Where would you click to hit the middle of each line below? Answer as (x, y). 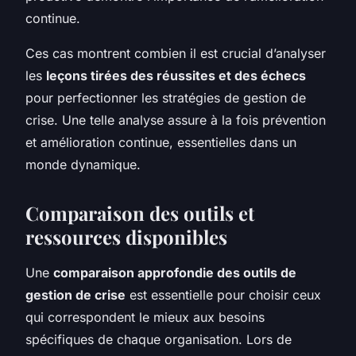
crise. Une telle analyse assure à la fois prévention (176, 120)
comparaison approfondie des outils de (175, 272)
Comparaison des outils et (140, 213)
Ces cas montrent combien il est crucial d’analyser (176, 53)
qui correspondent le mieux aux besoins (145, 317)
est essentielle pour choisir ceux (223, 294)
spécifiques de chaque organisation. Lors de (159, 339)
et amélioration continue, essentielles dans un (161, 142)
